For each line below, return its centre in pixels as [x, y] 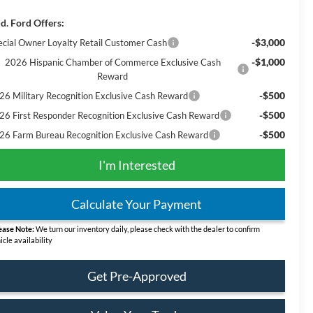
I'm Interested [137, 165]
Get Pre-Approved [137, 276]
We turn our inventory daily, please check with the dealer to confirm [147, 229]
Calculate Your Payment [137, 204]
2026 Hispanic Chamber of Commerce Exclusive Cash [112, 63]
